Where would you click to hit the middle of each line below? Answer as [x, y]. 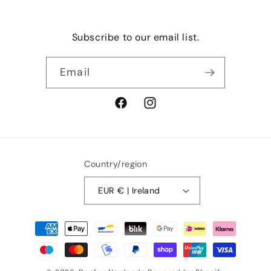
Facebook [135, 110]
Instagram [166, 110]
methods [44, 239]
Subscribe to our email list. [135, 38]
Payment [44, 222]
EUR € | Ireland [139, 191]
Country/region [116, 164]
